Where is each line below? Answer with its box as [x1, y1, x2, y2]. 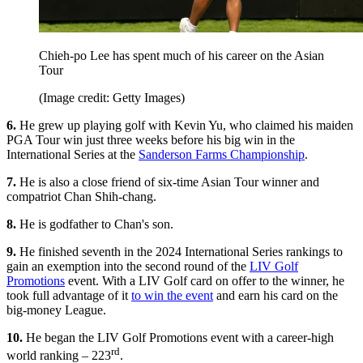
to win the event [131, 288, 213, 303]
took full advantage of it [6, 288, 131, 303]
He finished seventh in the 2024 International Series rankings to [16, 245, 343, 259]
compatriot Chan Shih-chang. [6, 190, 156, 204]
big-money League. [6, 303, 106, 318]
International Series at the [6, 147, 139, 162]
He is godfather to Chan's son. [16, 217, 173, 232]
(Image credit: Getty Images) [39, 91, 185, 105]
